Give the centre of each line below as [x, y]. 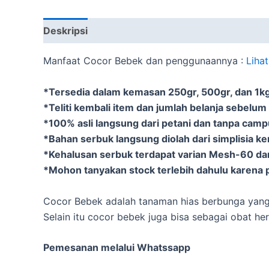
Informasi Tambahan [148, 31]
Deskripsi [65, 31]
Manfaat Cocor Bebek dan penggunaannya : [145, 61]
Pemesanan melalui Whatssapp [117, 248]
